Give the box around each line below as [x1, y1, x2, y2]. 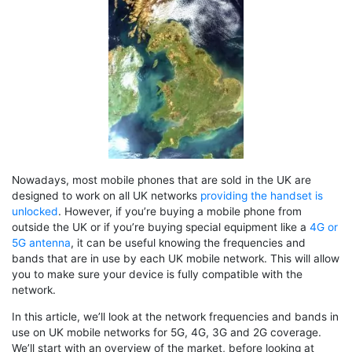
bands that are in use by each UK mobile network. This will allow [12, 251, 339, 265]
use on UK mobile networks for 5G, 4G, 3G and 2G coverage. [12, 325, 321, 339]
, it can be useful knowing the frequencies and [71, 236, 306, 249]
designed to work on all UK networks [12, 189, 200, 202]
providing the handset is [200, 189, 323, 202]
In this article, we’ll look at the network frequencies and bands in [12, 310, 339, 323]
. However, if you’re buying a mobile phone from [58, 204, 302, 218]
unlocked [12, 204, 58, 218]
